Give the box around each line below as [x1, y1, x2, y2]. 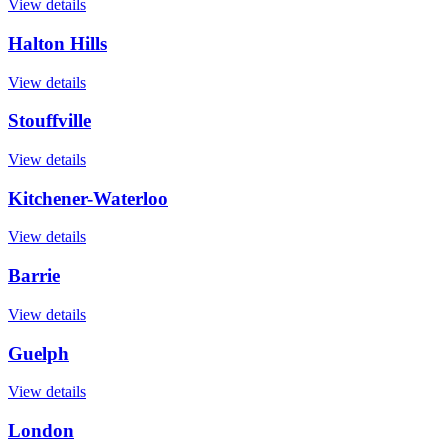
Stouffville [8, 110, 91, 132]
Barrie [8, 265, 60, 287]
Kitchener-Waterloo [8, 187, 168, 209]
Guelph [8, 342, 69, 364]
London [8, 420, 74, 442]
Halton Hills [8, 32, 107, 54]
